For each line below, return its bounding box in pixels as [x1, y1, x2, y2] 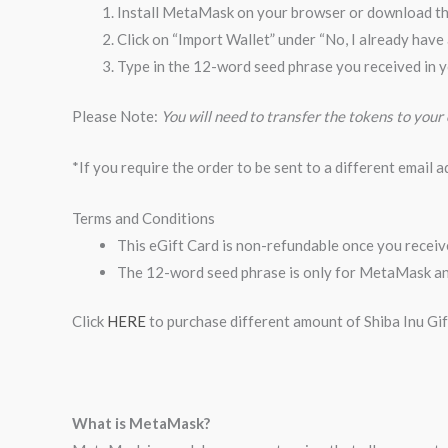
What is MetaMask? [72, 414, 210, 433]
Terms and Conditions [72, 208, 215, 227]
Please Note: [72, 106, 161, 125]
